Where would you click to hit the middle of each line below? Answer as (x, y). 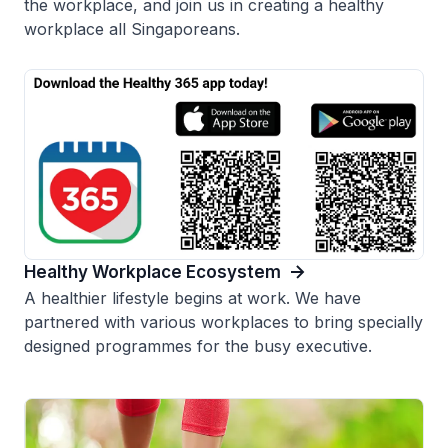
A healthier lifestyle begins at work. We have (192, 298)
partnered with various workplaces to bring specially (223, 322)
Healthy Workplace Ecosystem (152, 272)
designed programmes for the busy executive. (198, 346)
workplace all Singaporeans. (132, 29)
